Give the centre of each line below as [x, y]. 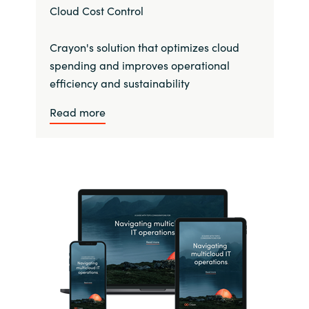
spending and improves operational [139, 64]
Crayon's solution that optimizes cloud [144, 47]
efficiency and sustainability [119, 82]
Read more [77, 111]
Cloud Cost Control [96, 11]
